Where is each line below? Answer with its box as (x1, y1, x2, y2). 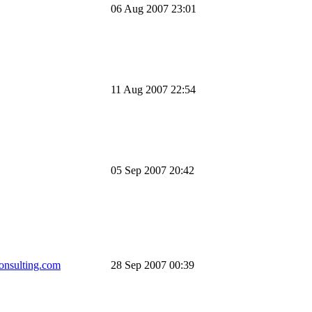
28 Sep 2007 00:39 (111, 258, 194, 271)
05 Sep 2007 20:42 (111, 164, 194, 176)
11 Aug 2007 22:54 (111, 83, 196, 95)
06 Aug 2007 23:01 (111, 2, 196, 15)
